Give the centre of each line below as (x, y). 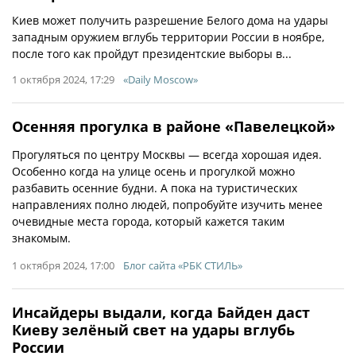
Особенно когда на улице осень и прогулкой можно (153, 171)
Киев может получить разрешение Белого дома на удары (170, 20)
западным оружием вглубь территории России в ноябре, (168, 37)
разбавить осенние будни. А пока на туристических (155, 188)
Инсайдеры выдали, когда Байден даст (161, 312)
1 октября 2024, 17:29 (63, 79)
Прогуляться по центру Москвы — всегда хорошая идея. (167, 155)
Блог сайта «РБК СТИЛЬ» (183, 265)
